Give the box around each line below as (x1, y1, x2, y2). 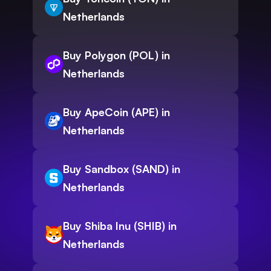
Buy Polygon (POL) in (63, 48, 170, 62)
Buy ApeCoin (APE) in (63, 105, 170, 119)
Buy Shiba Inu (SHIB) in (63, 219, 177, 233)
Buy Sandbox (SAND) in (63, 162, 180, 176)
